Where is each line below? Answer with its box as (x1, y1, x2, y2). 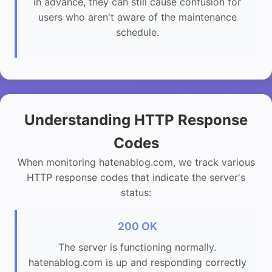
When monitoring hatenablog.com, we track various (17, 156, 255, 169)
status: (121, 186, 151, 199)
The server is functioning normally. (58, 241, 216, 254)
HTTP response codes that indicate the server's (27, 171, 245, 184)
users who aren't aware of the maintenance (38, 10, 237, 23)
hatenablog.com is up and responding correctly (28, 256, 246, 269)
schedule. (115, 25, 159, 38)
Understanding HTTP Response (24, 111, 248, 129)
